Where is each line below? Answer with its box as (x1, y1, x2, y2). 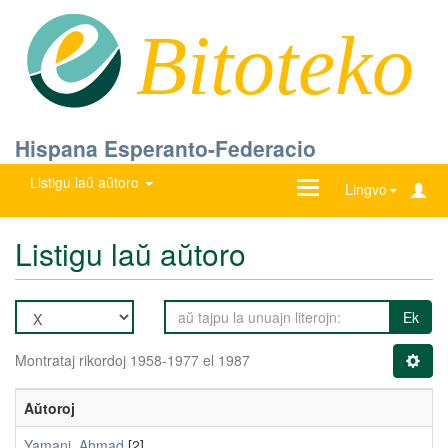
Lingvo (345, 179, 387, 199)
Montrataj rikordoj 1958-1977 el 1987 (15, 349, 250, 370)
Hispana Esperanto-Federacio (15, 133, 316, 163)
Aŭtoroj (24, 397, 75, 418)
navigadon (307, 199, 374, 220)
